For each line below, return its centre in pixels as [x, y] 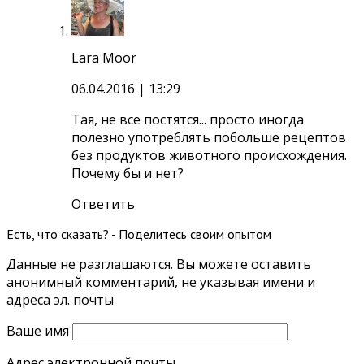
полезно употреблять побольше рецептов [209, 137]
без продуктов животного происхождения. [209, 155]
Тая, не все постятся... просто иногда [188, 119]
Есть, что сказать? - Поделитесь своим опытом [139, 234]
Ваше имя [38, 330]
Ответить [103, 204]
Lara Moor [104, 57]
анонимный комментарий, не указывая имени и [161, 282]
